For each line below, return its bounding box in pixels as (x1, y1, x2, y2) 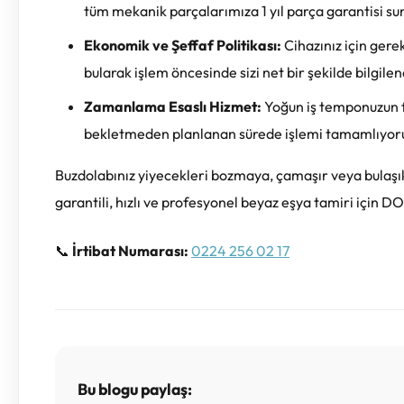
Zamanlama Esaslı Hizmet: (84, 96, 262, 115)
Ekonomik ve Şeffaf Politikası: (84, 35, 281, 54)
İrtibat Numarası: (72, 241, 188, 260)
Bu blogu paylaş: (78, 378, 192, 399)
